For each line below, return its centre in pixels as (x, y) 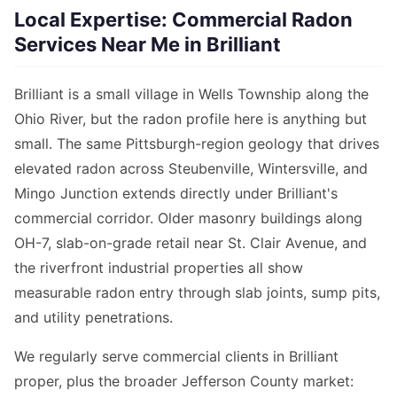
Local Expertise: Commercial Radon (183, 20)
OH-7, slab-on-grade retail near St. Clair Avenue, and (191, 243)
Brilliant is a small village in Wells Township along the (191, 94)
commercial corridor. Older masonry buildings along (188, 218)
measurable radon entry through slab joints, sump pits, (197, 293)
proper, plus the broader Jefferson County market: (184, 381)
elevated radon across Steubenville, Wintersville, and (191, 169)
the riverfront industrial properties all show (159, 268)
